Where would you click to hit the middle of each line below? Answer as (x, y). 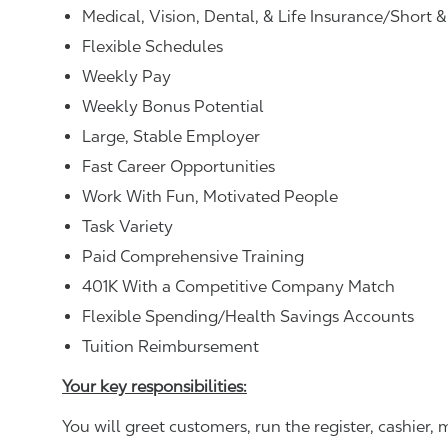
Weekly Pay (126, 76)
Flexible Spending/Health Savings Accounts (248, 316)
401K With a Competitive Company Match (238, 286)
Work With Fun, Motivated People (210, 196)
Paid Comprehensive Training (193, 256)
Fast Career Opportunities (178, 166)
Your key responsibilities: (154, 386)
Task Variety (127, 226)
